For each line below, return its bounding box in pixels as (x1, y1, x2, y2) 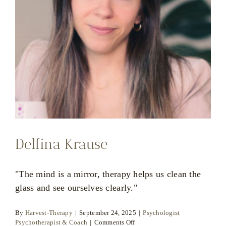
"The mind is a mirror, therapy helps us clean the (15, 168, 201, 179)
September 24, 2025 (79, 208, 137, 216)
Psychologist (143, 208, 180, 216)
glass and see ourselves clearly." (15, 182, 137, 193)
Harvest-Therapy (25, 208, 73, 216)
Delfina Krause (15, 135, 108, 152)
